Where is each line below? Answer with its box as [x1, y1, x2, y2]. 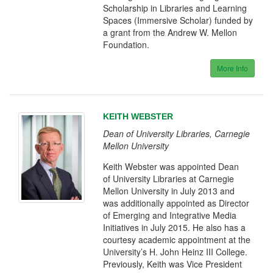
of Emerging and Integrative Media [103, 209, 237, 221]
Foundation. [103, 38, 150, 51]
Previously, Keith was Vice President [103, 258, 243, 270]
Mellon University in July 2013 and [103, 185, 235, 197]
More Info [216, 63, 248, 73]
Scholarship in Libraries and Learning [103, 2, 247, 14]
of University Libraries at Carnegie [103, 172, 235, 185]
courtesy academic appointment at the [103, 233, 251, 246]
